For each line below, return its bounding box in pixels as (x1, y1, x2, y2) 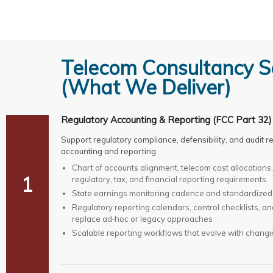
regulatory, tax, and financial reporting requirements (71, 174, 266, 185)
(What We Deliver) (60, 75, 231, 100)
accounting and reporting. (60, 146, 158, 157)
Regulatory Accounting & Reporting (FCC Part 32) (60, 114, 272, 126)
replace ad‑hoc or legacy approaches (71, 214, 213, 224)
